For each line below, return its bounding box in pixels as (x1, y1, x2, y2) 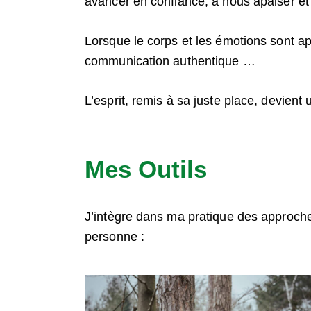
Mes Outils (85, 155, 207, 183)
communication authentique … (85, 54, 255, 69)
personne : (85, 230, 144, 244)
